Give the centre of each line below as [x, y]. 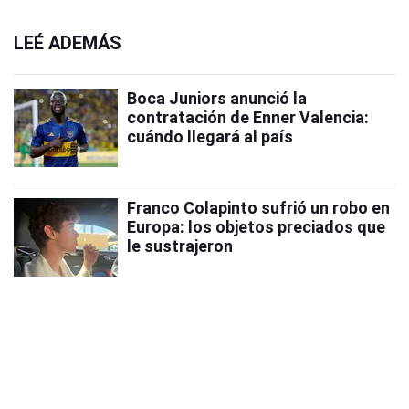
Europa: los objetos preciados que [256, 227]
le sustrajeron [180, 246]
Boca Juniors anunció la [217, 98]
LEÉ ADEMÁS [68, 43]
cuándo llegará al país [210, 136]
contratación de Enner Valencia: [248, 117]
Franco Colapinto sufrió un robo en [258, 208]
